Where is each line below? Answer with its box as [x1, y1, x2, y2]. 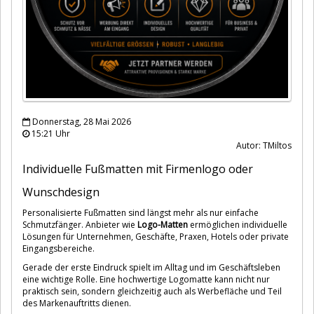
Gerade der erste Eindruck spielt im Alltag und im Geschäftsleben [22, 261, 280, 273]
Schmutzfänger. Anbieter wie [22, 218, 137, 231]
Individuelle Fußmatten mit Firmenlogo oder [22, 161, 253, 177]
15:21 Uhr [29, 127, 70, 139]
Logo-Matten [137, 218, 188, 231]
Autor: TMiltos [236, 139, 292, 151]
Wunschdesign [22, 184, 100, 200]
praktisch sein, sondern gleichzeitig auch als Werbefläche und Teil [22, 285, 282, 297]
